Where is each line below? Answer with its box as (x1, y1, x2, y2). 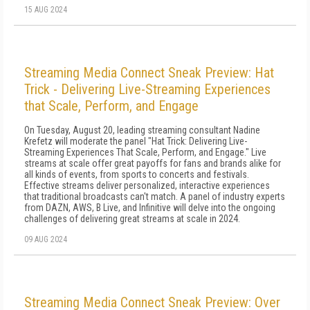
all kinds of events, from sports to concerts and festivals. (24, 169, 249, 180)
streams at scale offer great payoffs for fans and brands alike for (24, 158, 281, 169)
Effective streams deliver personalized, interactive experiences (24, 180, 270, 191)
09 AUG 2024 (24, 235, 67, 244)
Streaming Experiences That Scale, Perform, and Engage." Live (24, 147, 266, 158)
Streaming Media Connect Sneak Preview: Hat (24, 64, 274, 81)
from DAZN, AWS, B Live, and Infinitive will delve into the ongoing (24, 202, 275, 213)
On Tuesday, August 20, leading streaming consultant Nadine (24, 125, 260, 136)
